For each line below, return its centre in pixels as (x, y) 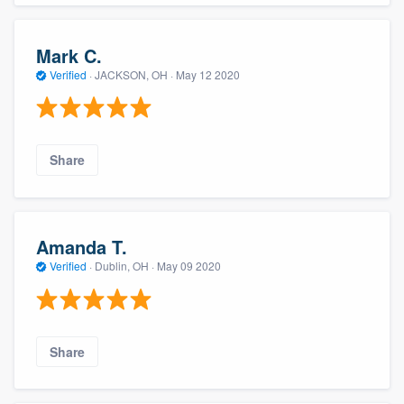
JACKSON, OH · (134, 74)
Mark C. (69, 55)
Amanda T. (82, 247)
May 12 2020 (208, 74)
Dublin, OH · (124, 266)
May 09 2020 (189, 266)
